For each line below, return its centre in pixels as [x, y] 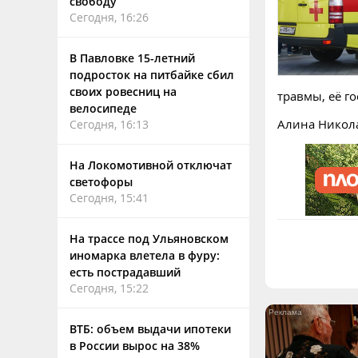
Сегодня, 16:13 [109, 124]
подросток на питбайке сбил [152, 75]
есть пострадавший [125, 272]
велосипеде [103, 108]
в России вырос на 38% [135, 346]
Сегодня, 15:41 [109, 198]
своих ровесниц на [123, 91]
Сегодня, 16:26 [109, 17]
